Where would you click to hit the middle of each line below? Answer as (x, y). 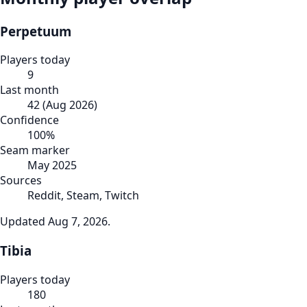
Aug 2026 (70, 105)
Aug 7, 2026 (78, 222)
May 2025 (52, 165)
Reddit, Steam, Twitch (83, 196)
